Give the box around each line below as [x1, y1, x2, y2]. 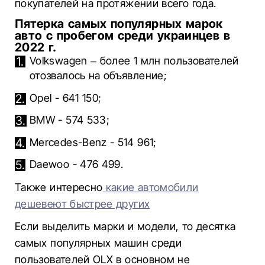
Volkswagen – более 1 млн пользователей [30, 54, 239, 67]
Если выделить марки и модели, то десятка [15, 219, 236, 232]
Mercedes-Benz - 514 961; [30, 135, 157, 148]
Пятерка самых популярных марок [15, 17, 223, 31]
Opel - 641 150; [30, 91, 102, 104]
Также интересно [15, 180, 103, 193]
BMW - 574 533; [30, 114, 110, 126]
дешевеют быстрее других [15, 197, 150, 210]
